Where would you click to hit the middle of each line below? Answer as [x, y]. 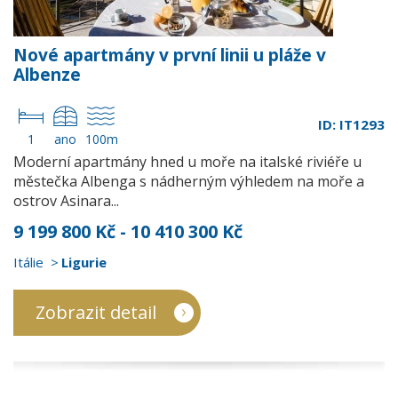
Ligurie [84, 262]
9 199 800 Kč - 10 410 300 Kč [128, 231]
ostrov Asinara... [66, 201]
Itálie [28, 262]
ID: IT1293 [351, 124]
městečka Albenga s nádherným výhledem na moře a [189, 181]
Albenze [47, 75]
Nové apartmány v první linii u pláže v [170, 55]
